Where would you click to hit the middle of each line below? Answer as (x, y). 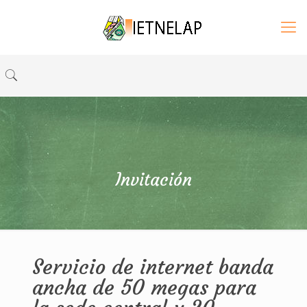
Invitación (153, 180)
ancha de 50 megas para (144, 287)
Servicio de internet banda (152, 267)
